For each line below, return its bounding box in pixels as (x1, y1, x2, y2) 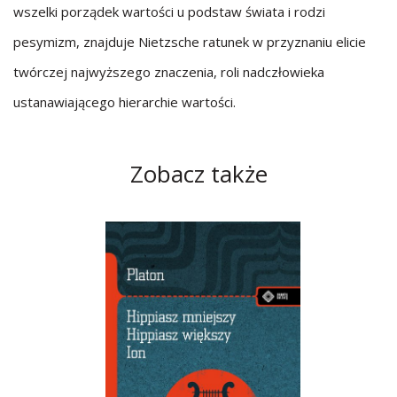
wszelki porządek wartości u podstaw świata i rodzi (13, 3, 325, 20)
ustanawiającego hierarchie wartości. (13, 93, 236, 111)
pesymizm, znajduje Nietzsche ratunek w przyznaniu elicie (13, 33, 366, 51)
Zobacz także (129, 158, 268, 190)
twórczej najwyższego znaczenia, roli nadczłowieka (13, 63, 324, 81)
